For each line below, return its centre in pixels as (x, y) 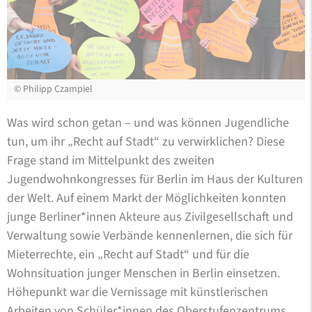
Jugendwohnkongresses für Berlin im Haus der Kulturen (155, 179)
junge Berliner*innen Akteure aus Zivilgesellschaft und (150, 217)
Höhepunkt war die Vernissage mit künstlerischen (138, 292)
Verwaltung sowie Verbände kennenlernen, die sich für (150, 235)
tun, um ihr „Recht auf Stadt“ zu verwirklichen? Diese (146, 141)
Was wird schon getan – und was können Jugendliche (148, 123)
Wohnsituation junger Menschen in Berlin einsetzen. (143, 273)
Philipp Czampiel (58, 89)
